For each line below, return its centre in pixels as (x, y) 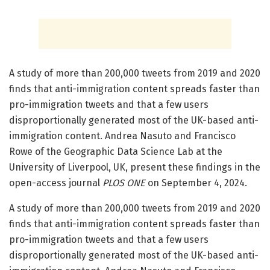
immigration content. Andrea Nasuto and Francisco (122, 136)
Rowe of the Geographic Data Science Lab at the (116, 151)
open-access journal (56, 183)
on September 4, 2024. (196, 183)
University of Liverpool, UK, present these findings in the (135, 167)
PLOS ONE (124, 183)
